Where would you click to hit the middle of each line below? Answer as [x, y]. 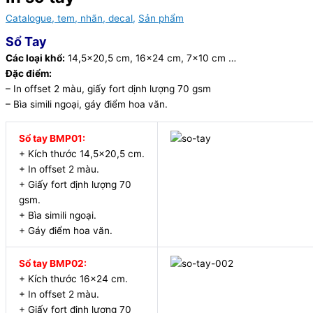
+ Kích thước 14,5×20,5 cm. [82, 153]
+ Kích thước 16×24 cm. [73, 278]
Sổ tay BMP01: [52, 138]
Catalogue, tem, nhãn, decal [69, 18]
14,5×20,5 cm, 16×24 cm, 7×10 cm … [151, 58]
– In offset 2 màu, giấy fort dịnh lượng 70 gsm [108, 89]
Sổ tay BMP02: [53, 263]
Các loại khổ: [35, 58]
